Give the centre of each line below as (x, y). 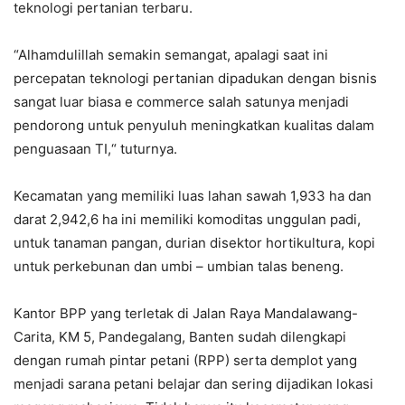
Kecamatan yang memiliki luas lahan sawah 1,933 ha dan (193, 196)
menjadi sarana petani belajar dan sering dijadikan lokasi (193, 384)
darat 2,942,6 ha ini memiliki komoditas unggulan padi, (187, 220)
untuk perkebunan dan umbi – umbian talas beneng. (179, 267)
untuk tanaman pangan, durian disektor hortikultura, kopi (194, 243)
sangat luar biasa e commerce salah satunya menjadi (181, 102)
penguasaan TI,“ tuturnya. (97, 149)
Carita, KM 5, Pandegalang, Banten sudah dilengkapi (180, 337)
